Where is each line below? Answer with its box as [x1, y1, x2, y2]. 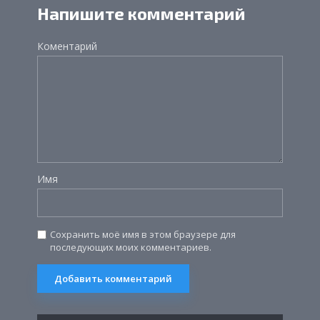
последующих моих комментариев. [50, 241, 211, 254]
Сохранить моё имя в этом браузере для [50, 228, 236, 241]
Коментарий [37, 39, 97, 54]
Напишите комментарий [37, 3, 246, 24]
